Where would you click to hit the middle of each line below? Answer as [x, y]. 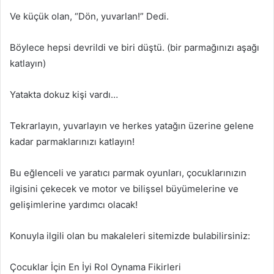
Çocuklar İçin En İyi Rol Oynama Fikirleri [95, 267]
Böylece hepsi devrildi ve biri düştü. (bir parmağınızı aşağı [135, 47]
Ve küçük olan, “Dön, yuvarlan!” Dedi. [89, 16]
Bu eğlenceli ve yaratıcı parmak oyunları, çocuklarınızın [128, 173]
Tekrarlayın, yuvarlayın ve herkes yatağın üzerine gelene [132, 126]
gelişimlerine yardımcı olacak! [74, 205]
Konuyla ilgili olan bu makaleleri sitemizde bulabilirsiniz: [130, 236]
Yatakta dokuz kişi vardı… [64, 94]
